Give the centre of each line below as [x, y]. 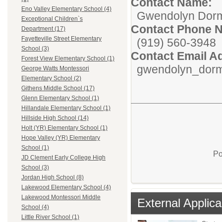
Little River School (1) [50, 217]
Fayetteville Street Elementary [61, 39]
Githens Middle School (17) [58, 88]
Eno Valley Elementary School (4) [66, 9]
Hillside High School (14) [55, 118]
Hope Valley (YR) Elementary [61, 138]
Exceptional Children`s [52, 19]
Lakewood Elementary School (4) [66, 188]
